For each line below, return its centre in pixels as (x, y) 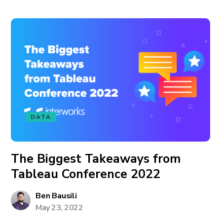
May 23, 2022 (59, 208)
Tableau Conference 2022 (86, 174)
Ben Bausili (56, 196)
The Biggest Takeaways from (96, 159)
